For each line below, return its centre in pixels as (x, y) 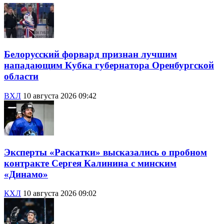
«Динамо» (26, 174)
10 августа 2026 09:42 (60, 95)
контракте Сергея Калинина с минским (90, 163)
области (21, 76)
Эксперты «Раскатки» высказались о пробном (105, 152)
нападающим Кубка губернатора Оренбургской (109, 65)
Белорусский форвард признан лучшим (90, 54)
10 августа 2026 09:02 (60, 193)
